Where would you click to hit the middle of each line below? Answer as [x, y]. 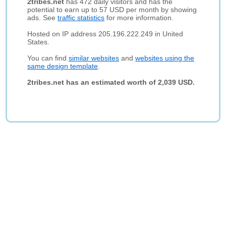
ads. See [43, 18]
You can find [48, 58]
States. [39, 42]
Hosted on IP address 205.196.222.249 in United [105, 34]
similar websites [94, 58]
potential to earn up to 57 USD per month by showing [112, 10]
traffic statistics [81, 18]
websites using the [165, 58]
